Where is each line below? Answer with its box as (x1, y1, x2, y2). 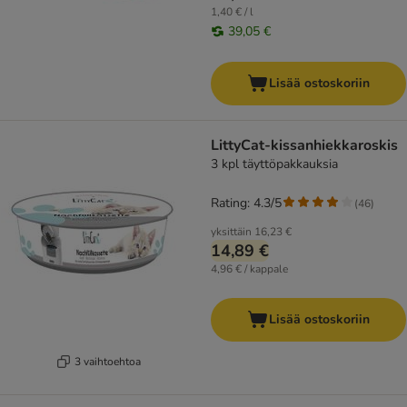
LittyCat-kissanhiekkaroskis (211, 135, 398, 156)
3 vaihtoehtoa (74, 353, 141, 369)
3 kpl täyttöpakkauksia (211, 155, 338, 174)
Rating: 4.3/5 (211, 194, 282, 213)
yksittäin (211, 224, 252, 240)
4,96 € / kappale (211, 262, 288, 277)
